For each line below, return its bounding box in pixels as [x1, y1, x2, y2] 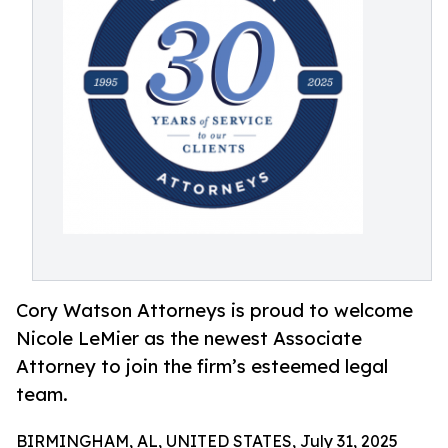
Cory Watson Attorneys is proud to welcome [16, 299, 413, 322]
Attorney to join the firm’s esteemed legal [16, 355, 388, 378]
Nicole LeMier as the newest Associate [16, 327, 362, 350]
